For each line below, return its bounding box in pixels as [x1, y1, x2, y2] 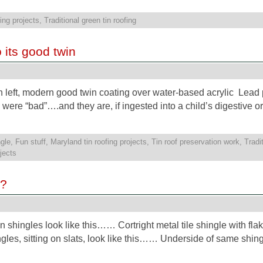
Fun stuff [15, 137, 46, 146]
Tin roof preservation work [151, 137, 240, 146]
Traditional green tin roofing [44, 15, 136, 25]
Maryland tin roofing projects [50, 137, 147, 146]
